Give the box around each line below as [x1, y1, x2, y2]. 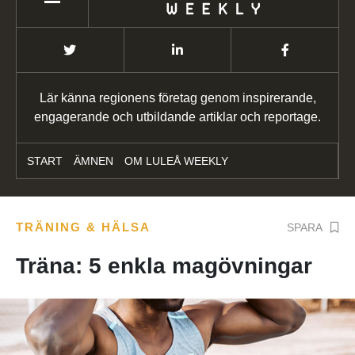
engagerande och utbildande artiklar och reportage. [34, 110, 321, 124]
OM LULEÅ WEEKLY [124, 155, 228, 168]
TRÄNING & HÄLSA [16, 220, 151, 235]
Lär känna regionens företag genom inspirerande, [39, 91, 316, 105]
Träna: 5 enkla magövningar [16, 254, 312, 279]
